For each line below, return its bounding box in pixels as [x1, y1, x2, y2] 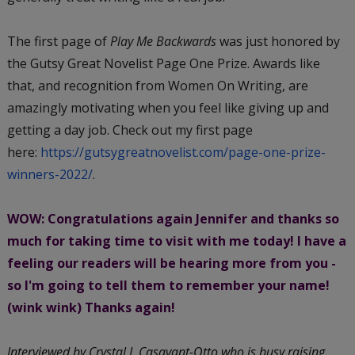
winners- [6, 165, 59, 183]
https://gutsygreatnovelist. [40, 143, 199, 161]
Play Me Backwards [109, 32, 216, 50]
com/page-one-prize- [198, 143, 326, 161]
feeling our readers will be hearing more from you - [6, 254, 336, 272]
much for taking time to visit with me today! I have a [6, 231, 346, 250]
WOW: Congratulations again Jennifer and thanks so [6, 209, 339, 227]
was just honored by [216, 32, 340, 50]
